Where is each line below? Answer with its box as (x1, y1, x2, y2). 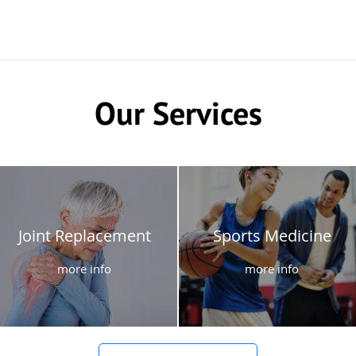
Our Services (94, 91, 262, 133)
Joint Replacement (17, 224, 151, 246)
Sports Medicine (212, 224, 331, 246)
